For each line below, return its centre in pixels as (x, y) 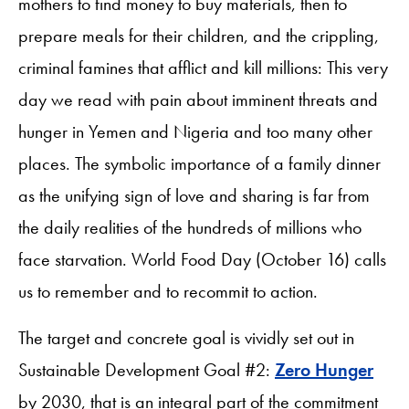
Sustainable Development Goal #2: (147, 369)
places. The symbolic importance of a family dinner (199, 163)
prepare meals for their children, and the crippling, (199, 35)
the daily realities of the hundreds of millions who (190, 227)
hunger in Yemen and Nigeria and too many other (195, 131)
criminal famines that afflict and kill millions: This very (203, 67)
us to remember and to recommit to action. (168, 291)
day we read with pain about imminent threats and (198, 99)
